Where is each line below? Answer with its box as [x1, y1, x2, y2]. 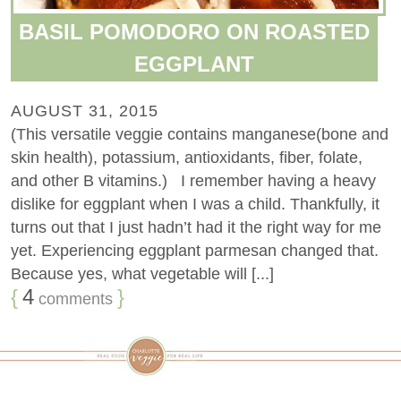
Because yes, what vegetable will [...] [11, 264, 274, 283]
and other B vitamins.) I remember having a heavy [11, 171, 376, 190]
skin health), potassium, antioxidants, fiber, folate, [11, 148, 363, 166]
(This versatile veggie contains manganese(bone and [11, 124, 388, 143]
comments [34, 289, 113, 308]
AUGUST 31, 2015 [11, 101, 158, 120]
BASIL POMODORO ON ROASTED [19, 19, 371, 44]
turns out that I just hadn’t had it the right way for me [11, 218, 381, 236]
